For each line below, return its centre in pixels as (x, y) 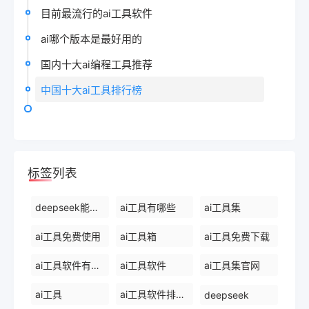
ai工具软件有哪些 (95, 265)
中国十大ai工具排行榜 (91, 90)
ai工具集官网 (232, 265)
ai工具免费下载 (237, 236)
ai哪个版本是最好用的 (91, 39)
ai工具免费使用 (68, 236)
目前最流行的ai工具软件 (97, 13)
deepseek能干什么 (94, 207)
